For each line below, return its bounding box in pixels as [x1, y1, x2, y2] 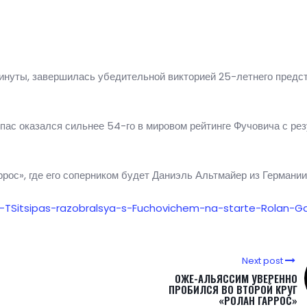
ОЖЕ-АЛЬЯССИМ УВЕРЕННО [175, 271, 297, 286]
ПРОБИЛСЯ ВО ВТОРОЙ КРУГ [169, 282, 297, 297]
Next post [242, 254, 283, 268]
